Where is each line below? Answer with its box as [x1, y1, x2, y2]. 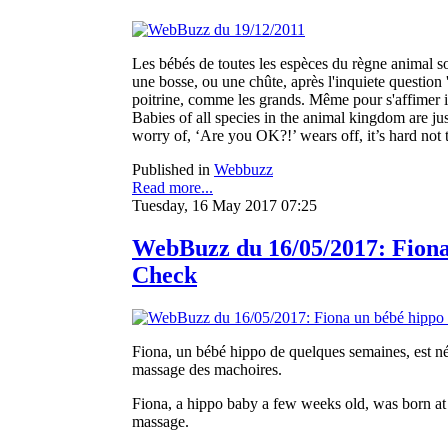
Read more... [132, 178, 213, 196]
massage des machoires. [132, 360, 282, 378]
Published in [132, 160, 210, 178]
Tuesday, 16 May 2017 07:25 [132, 196, 317, 214]
